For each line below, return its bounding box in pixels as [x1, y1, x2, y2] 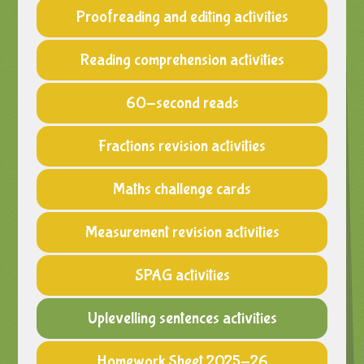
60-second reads [125, 93, 239, 112]
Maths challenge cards [113, 179, 251, 198]
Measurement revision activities [84, 222, 279, 241]
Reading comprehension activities [80, 50, 284, 69]
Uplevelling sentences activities [87, 308, 277, 327]
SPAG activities [134, 265, 230, 284]
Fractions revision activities [98, 136, 266, 155]
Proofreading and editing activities [76, 6, 288, 26]
